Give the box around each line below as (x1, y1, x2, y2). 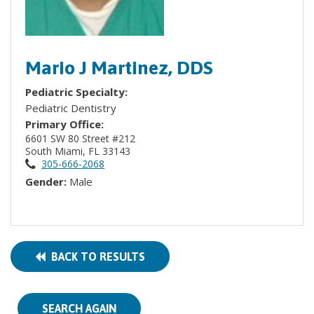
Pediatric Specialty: (25, 85, 130, 99)
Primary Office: (25, 117, 104, 131)
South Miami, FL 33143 (25, 144, 133, 158)
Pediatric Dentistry (25, 101, 116, 115)
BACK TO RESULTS (46, 250, 145, 263)
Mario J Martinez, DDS (25, 57, 213, 78)
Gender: (25, 175, 69, 189)
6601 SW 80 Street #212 (112, 132, 138, 145)
